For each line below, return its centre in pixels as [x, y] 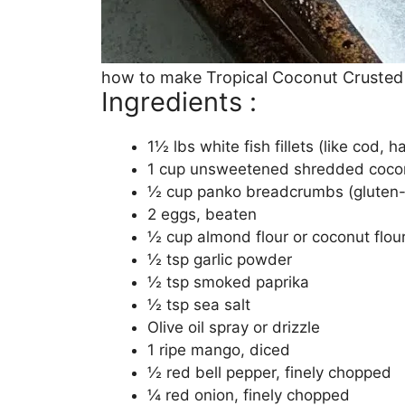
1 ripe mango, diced [219, 349]
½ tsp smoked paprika [228, 282]
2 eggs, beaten [202, 214]
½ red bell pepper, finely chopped [269, 372]
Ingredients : [179, 101]
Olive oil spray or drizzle [234, 327]
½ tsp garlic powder [220, 259]
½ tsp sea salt [199, 304]
